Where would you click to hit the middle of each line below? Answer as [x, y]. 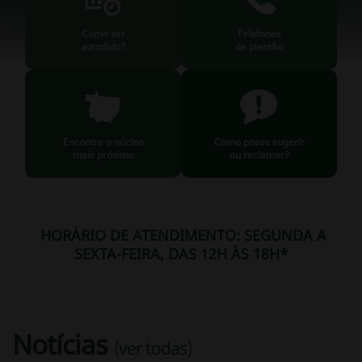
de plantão [259, 46]
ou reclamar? [259, 155]
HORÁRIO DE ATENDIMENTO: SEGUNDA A [181, 235]
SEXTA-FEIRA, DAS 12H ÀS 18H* [181, 254]
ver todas [153, 348]
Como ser [103, 34]
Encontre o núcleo [103, 142]
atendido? [103, 46]
